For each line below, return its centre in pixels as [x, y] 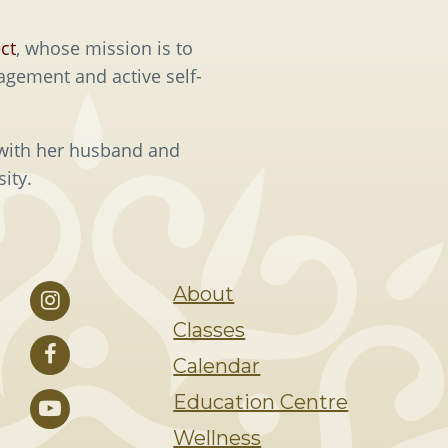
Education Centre [261, 402]
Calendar [217, 366]
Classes [209, 330]
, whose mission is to [104, 47]
